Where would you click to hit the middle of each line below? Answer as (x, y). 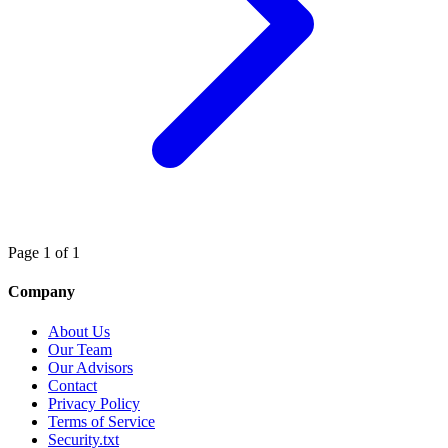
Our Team (80, 349)
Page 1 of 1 (44, 253)
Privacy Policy (94, 403)
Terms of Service (101, 421)
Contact (72, 385)
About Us (79, 331)
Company (41, 292)
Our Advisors (90, 367)
